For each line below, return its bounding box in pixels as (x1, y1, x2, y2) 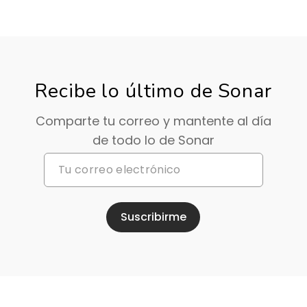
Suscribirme (120, 209, 186, 225)
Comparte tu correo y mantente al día (35, 112, 271, 130)
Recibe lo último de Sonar (35, 77, 272, 104)
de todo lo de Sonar (92, 131, 214, 149)
